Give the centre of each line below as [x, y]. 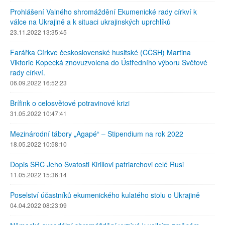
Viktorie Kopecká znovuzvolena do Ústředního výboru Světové [109, 62]
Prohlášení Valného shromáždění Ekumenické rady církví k [103, 12]
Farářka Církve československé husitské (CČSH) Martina [100, 52]
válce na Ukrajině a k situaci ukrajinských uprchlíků [90, 22]
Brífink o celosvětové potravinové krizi [70, 103]
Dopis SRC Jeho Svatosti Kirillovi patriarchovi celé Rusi [97, 164]
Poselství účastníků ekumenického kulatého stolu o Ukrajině [105, 195]
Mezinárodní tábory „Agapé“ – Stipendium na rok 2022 [97, 134]
